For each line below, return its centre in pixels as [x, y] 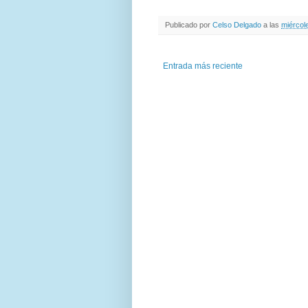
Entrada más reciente [203, 66]
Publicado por [189, 24]
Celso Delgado [237, 24]
